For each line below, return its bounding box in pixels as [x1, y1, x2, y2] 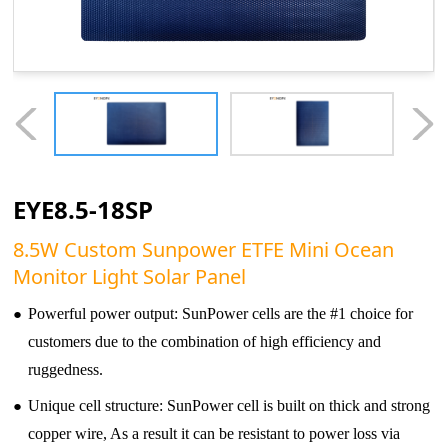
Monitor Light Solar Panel [13, 263, 247, 291]
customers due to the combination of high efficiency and [28, 333, 382, 351]
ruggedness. [28, 361, 104, 379]
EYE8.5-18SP [13, 192, 154, 226]
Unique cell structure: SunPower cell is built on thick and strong [28, 397, 431, 415]
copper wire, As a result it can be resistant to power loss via [28, 425, 401, 443]
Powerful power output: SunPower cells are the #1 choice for [28, 305, 414, 323]
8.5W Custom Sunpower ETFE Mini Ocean [13, 236, 395, 264]
